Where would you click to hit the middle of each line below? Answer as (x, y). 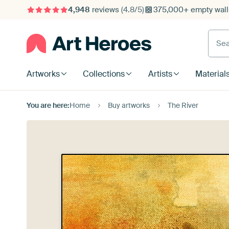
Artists (160, 74)
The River (183, 105)
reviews (105, 10)
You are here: (48, 105)
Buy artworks (129, 105)
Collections (104, 74)
